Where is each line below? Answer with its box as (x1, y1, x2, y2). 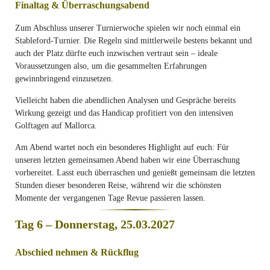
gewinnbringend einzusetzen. (15, 74, 113, 83)
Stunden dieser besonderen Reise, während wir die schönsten (15, 181, 221, 190)
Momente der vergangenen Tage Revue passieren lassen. (15, 193, 206, 202)
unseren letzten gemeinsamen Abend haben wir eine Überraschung (15, 155, 240, 165)
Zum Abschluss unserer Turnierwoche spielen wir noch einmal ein (15, 24, 240, 33)
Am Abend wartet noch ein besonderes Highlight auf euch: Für (15, 143, 229, 152)
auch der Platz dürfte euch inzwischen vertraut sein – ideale (15, 49, 218, 58)
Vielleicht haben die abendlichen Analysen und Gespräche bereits (15, 96, 236, 105)
